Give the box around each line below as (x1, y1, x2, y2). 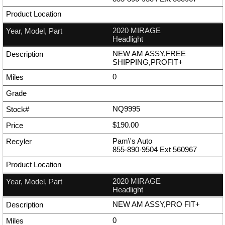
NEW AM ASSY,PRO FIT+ (113, 200, 200, 209)
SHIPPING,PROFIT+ (113, 58, 183, 67)
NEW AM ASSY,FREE (113, 49, 186, 58)
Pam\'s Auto (113, 137, 152, 146)
